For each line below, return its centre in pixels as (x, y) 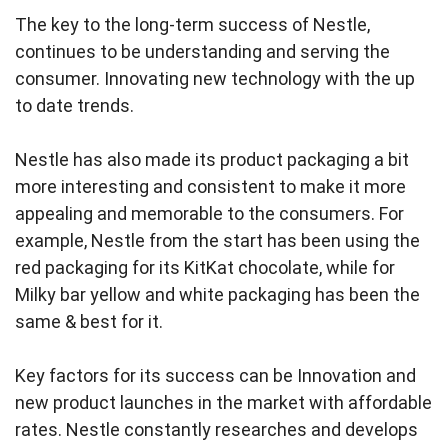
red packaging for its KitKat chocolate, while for (205, 267)
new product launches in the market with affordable (223, 402)
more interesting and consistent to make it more (210, 186)
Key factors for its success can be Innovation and (215, 375)
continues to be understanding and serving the (202, 51)
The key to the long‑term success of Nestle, (192, 24)
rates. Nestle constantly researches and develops (216, 429)
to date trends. (76, 105)
